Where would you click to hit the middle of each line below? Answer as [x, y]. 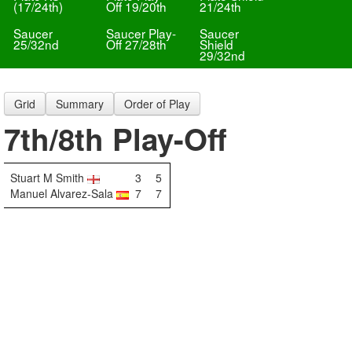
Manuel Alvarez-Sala [63, 193]
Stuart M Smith [49, 178]
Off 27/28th [137, 44]
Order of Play [157, 104]
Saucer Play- [141, 33]
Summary [80, 104]
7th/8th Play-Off [115, 139]
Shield [216, 44]
